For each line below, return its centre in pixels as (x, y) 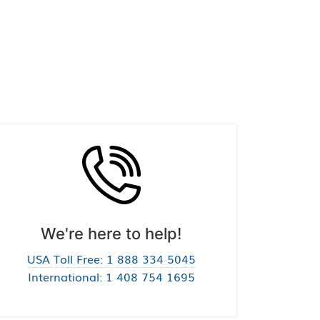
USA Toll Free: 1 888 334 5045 (111, 259)
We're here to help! (111, 234)
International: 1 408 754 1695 (111, 276)
